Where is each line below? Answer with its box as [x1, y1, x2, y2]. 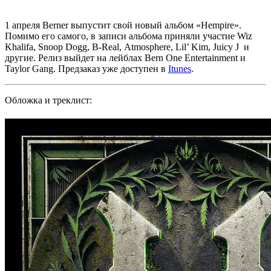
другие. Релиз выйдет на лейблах [5, 53, 145, 63]
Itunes [168, 64, 191, 74]
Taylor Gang [5, 64, 53, 74]
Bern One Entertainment [145, 53, 238, 63]
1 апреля [5, 20, 42, 30]
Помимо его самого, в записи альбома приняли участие [5, 31, 237, 41]
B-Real [92, 42, 119, 52]
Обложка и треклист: [5, 95, 92, 105]
